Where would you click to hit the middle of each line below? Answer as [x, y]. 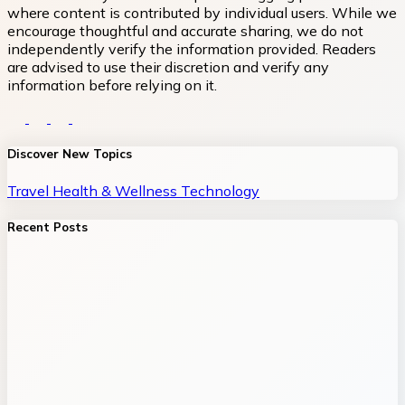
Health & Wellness [117, 190]
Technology [220, 190]
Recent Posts [47, 226]
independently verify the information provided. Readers [192, 49]
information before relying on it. [112, 85]
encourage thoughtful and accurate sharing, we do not [185, 31]
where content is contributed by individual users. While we [202, 13]
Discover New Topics [70, 154]
